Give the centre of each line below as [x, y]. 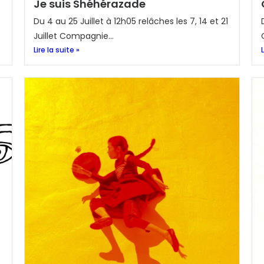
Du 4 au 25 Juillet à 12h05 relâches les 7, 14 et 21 [131, 21]
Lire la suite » [56, 50]
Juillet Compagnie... [73, 36]
